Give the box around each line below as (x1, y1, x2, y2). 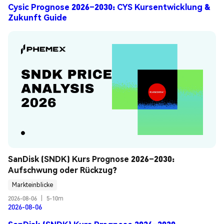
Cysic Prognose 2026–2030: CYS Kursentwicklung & (8, 1, 210, 12)
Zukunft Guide (8, 12, 67, 23)
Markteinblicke (12, 181, 53, 189)
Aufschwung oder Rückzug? (8, 164, 117, 175)
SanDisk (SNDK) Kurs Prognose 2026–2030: (8, 153, 174, 164)
